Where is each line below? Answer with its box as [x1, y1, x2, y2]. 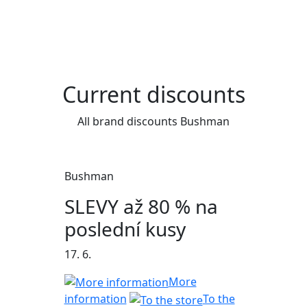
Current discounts [62, 79, 245, 109]
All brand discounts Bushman [77, 113, 230, 129]
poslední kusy [64, 215, 186, 242]
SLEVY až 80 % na [64, 193, 218, 219]
